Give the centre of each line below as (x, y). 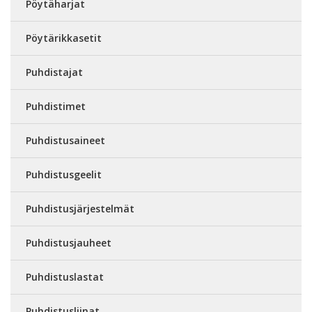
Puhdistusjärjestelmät (80, 209)
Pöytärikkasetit (64, 38)
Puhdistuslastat (65, 277)
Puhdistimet (56, 106)
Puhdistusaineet (65, 140)
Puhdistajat (54, 72)
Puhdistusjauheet (69, 243)
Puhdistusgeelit (64, 174)
